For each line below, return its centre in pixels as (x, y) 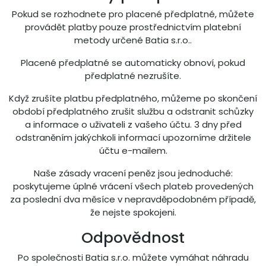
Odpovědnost (133, 237)
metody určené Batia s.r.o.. (133, 40)
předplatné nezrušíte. (133, 76)
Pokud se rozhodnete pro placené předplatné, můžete (133, 14)
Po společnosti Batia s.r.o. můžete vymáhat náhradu (133, 257)
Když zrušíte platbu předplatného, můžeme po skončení (133, 98)
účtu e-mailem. (133, 151)
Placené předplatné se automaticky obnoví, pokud (133, 63)
